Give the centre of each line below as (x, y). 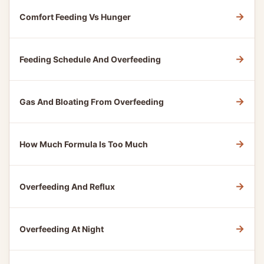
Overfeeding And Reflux (67, 187)
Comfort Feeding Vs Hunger (75, 17)
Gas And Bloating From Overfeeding (92, 102)
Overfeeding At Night (62, 229)
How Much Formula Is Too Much (84, 144)
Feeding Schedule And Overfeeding (90, 59)
